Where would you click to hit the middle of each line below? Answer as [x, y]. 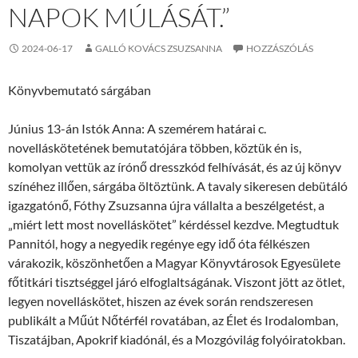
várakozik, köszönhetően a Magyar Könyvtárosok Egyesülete [174, 263]
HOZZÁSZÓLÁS [280, 48]
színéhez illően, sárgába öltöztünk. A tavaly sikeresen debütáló [178, 186]
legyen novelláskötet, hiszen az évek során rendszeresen [161, 301]
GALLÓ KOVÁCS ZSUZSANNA [159, 48]
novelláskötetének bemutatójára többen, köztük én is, [155, 147]
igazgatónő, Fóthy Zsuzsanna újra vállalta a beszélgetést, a [166, 205]
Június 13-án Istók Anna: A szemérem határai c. [137, 128]
